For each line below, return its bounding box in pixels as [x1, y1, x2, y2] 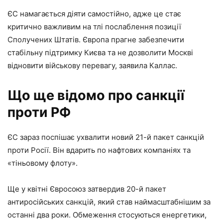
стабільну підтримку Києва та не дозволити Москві [7, 47, 193, 57]
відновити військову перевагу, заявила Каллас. [7, 60, 177, 70]
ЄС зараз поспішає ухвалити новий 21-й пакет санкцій [7, 132, 204, 142]
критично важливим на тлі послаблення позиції [7, 21, 181, 31]
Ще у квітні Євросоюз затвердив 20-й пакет [7, 184, 166, 194]
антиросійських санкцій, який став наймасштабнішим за [7, 197, 211, 207]
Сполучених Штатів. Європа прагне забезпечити [7, 34, 184, 44]
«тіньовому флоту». [7, 158, 78, 168]
